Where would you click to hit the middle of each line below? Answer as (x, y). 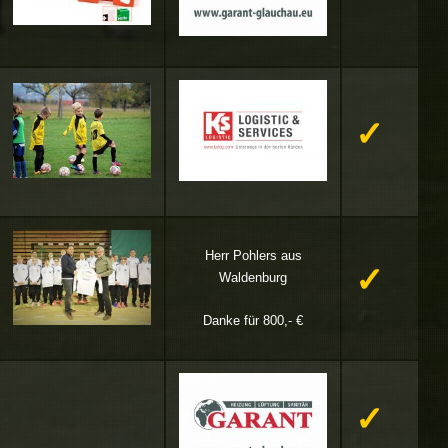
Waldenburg (253, 278)
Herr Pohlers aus (253, 256)
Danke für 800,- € (253, 320)
